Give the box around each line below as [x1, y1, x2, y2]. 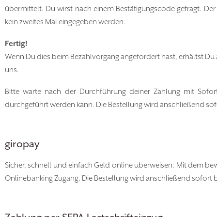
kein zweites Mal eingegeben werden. [5, 17, 125, 27]
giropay [5, 139, 39, 150]
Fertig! [5, 39, 28, 48]
